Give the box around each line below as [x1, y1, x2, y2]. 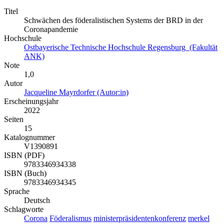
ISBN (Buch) [4, 169, 46, 178]
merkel [188, 214, 209, 223]
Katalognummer [4, 133, 55, 142]
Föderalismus [49, 214, 91, 223]
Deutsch [24, 196, 50, 205]
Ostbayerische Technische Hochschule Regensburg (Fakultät [24, 43, 217, 52]
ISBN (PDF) [4, 151, 44, 160]
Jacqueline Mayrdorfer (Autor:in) [24, 88, 128, 97]
